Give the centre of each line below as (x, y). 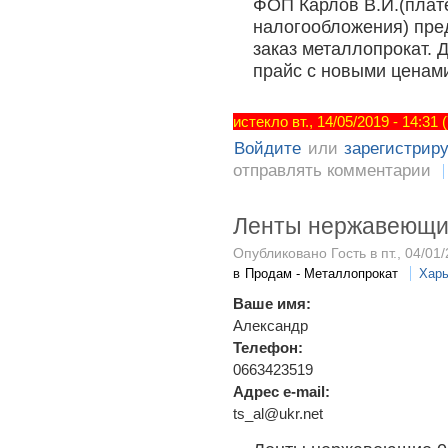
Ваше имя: (274, 303)
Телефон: (270, 347)
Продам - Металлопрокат (322, 273)
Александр (270, 325)
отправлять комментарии (332, 171)
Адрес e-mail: (283, 391)
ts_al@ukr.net (278, 413)
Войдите (268, 149)
